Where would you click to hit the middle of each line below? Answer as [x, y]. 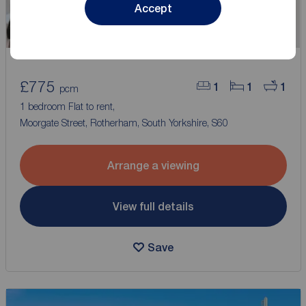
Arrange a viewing [153, 165]
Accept [153, 8]
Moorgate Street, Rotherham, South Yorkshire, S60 [124, 123]
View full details [153, 206]
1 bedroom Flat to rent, [68, 107]
